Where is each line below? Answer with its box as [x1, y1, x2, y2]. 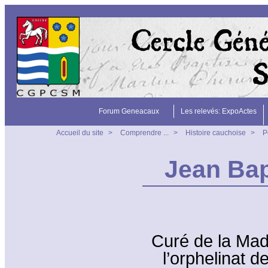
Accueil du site [56, 129, 103, 137]
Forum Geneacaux [98, 107, 159, 115]
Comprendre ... [120, 129, 169, 137]
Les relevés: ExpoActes [181, 107, 257, 115]
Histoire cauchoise [185, 129, 246, 137]
